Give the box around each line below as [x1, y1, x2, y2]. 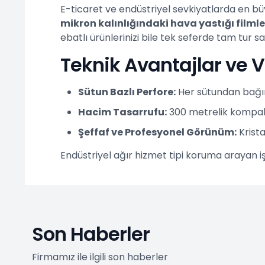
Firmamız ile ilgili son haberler [32, 250, 168, 264]
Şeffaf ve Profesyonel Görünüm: [77, 125, 237, 139]
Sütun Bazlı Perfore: [77, 85, 176, 99]
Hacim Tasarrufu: [77, 105, 167, 119]
